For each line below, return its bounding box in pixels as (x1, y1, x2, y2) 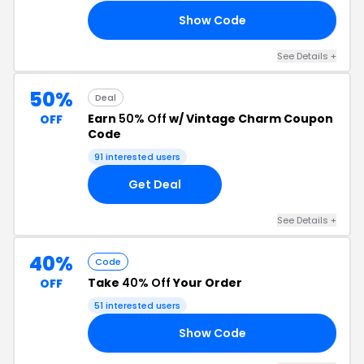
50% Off (119, 110, 167, 127)
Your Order (171, 275, 242, 291)
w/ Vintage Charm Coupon (167, 110, 333, 127)
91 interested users (94, 150, 180, 163)
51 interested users (94, 299, 180, 312)
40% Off (122, 275, 171, 291)
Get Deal (128, 175, 181, 193)
